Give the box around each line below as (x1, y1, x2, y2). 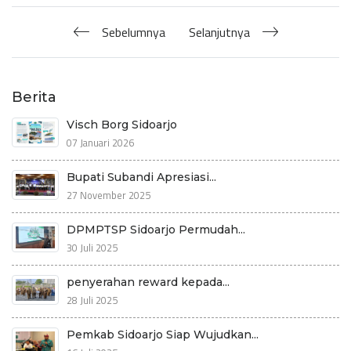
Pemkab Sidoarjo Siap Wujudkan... (67, 327, 259, 342)
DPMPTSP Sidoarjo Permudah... (67, 222, 245, 237)
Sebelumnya (101, 22, 165, 42)
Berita (12, 88, 56, 106)
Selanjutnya (188, 22, 250, 42)
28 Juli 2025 (67, 291, 118, 308)
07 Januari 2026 (67, 134, 134, 150)
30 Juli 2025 (67, 239, 118, 255)
